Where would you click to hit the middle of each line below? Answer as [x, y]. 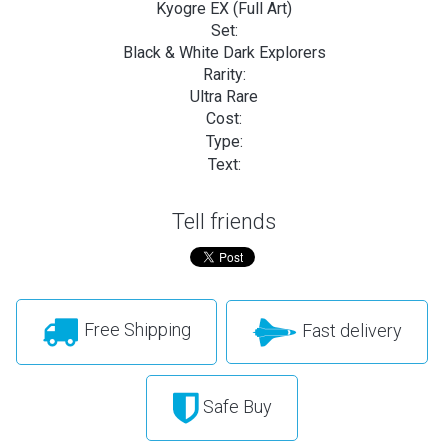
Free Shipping [135, 330]
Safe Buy [235, 406]
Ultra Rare [224, 96]
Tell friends [224, 221]
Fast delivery [349, 330]
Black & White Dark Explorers [224, 52]
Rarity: [224, 74]
